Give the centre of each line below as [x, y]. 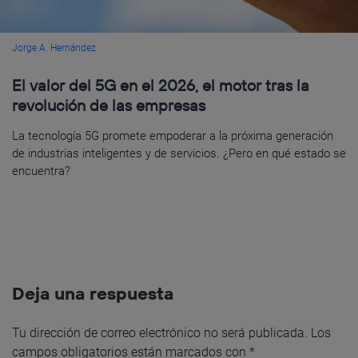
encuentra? [41, 171]
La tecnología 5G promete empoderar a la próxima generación [173, 135]
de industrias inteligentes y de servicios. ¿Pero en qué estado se [179, 153]
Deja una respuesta [93, 293]
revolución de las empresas [109, 105]
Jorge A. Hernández [54, 48]
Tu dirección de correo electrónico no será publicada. [160, 332]
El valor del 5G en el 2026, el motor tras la [161, 85]
